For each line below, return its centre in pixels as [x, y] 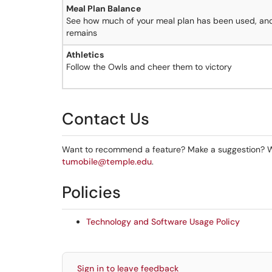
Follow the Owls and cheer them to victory [149, 67]
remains [82, 33]
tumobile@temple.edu [107, 161]
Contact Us [106, 119]
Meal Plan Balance [104, 8]
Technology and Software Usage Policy [163, 222]
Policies [91, 192]
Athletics [85, 55]
